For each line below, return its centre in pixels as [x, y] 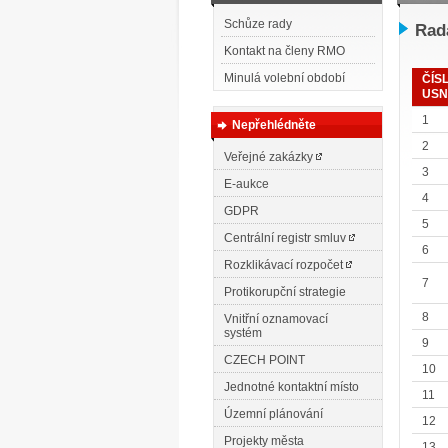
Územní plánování [273, 414]
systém [243, 333]
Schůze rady [258, 24]
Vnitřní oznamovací [276, 319]
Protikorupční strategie [285, 292]
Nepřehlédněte [274, 125]
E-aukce [246, 184]
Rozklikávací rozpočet [285, 265]
